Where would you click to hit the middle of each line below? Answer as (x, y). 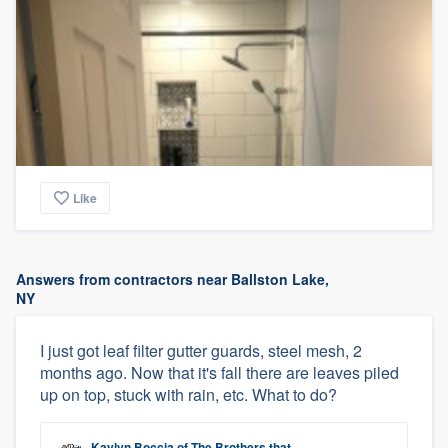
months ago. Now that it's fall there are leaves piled (219, 372)
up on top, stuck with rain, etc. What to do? (188, 394)
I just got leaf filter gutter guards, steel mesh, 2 (201, 350)
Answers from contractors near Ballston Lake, (172, 278)
